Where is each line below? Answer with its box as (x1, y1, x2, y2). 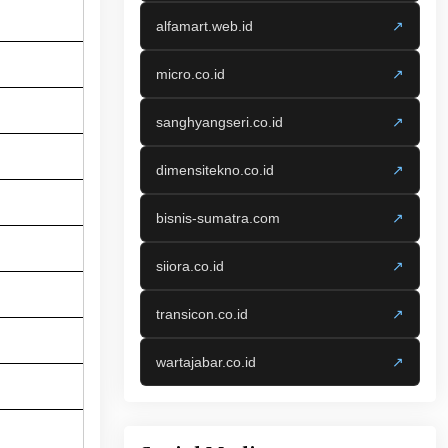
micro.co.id (156, 66, 225, 82)
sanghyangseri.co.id (156, 114, 283, 130)
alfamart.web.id (156, 18, 253, 34)
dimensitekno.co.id (156, 162, 274, 178)
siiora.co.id (156, 258, 224, 274)
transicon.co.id (156, 306, 248, 322)
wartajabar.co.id (156, 354, 256, 370)
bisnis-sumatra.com (156, 210, 280, 226)
